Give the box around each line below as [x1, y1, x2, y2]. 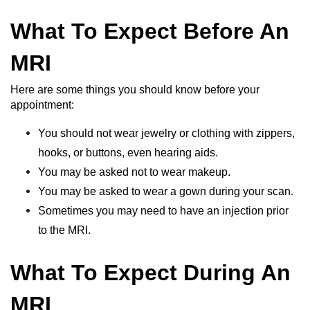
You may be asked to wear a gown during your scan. [38, 185, 293, 197]
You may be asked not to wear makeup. [38, 166, 230, 178]
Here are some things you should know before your [10, 84, 259, 95]
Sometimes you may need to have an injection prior [38, 205, 289, 217]
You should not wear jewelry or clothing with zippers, [38, 127, 295, 139]
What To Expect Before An [10, 19, 289, 44]
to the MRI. [38, 224, 91, 236]
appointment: [10, 99, 74, 111]
